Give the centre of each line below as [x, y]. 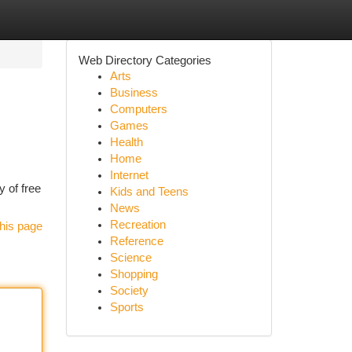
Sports [126, 307]
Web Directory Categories [145, 60]
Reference [136, 241]
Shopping [134, 274]
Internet [129, 175]
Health [126, 142]
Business [134, 93]
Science [130, 258]
